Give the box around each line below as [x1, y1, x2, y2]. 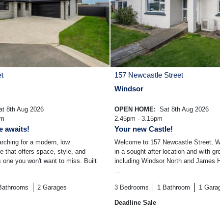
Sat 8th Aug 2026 [158, 106, 209, 113]
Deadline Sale [114, 199, 156, 207]
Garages [42, 184, 67, 192]
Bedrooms [120, 184, 149, 192]
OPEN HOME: [114, 106, 158, 113]
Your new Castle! [114, 125, 173, 134]
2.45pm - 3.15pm [114, 115, 163, 123]
